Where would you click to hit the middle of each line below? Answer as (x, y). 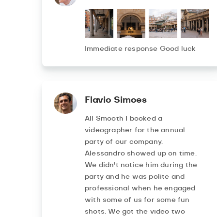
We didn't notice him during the (141, 165)
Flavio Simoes (116, 101)
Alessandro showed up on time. (141, 154)
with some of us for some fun (137, 200)
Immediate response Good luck (140, 49)
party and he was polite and (135, 177)
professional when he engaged (140, 189)
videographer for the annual (135, 131)
